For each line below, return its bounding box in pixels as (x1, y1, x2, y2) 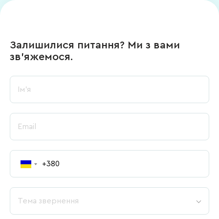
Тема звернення (18, 197, 79, 205)
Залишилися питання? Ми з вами (10, 39, 180, 50)
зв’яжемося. (10, 51, 73, 62)
